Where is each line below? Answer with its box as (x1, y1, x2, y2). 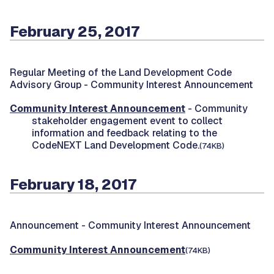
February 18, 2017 (10, 175, 136, 194)
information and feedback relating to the (32, 127, 217, 140)
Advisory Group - (10, 78, 91, 92)
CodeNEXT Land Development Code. (32, 139, 199, 152)
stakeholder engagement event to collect (32, 114, 223, 128)
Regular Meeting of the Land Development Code (10, 66, 232, 80)
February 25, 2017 (10, 21, 139, 41)
